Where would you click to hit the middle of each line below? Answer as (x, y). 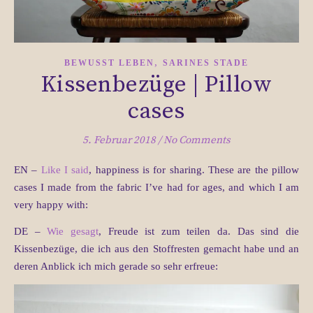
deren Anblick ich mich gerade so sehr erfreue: (116, 267)
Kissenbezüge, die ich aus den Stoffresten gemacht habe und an (156, 249)
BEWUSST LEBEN (109, 63)
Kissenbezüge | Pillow (156, 85)
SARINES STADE (206, 63)
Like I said (65, 170)
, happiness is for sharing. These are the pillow (194, 170)
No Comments (197, 140)
